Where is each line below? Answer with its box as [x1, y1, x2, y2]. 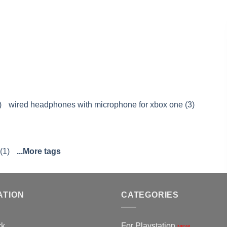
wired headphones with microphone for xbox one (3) [9, 100, 195, 109]
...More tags [17, 147, 61, 156]
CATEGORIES [121, 191, 179, 200]
